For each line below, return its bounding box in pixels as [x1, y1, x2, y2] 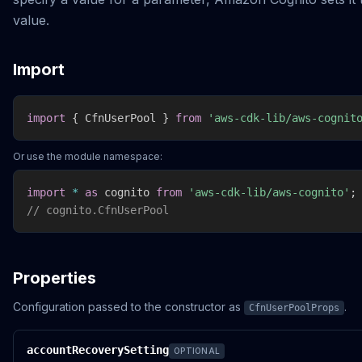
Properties [13, 268, 96, 288]
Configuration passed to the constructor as [13, 300, 244, 314]
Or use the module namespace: [13, 150, 162, 162]
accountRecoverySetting [27, 343, 169, 356]
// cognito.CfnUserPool [27, 204, 169, 217]
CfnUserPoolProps [249, 302, 339, 314]
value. [13, 12, 49, 28]
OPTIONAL [174, 346, 220, 356]
